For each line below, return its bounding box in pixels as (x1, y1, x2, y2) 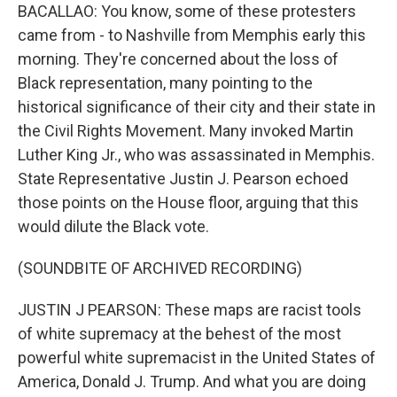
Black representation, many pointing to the (18, 74, 313, 92)
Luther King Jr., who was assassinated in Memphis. (18, 145, 375, 164)
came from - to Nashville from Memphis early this (18, 26, 366, 44)
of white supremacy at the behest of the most (18, 324, 341, 343)
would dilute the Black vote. (18, 217, 209, 236)
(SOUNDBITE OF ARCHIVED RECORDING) (18, 259, 302, 277)
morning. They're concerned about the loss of (18, 50, 339, 68)
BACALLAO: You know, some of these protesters (18, 2, 356, 20)
